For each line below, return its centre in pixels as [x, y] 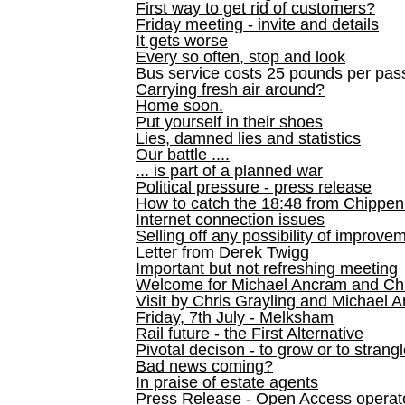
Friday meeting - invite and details [257, 24]
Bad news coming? [204, 366]
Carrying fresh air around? [230, 89]
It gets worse [182, 41]
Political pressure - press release [254, 187]
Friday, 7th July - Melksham [235, 317]
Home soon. [179, 106]
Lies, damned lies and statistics [248, 138]
